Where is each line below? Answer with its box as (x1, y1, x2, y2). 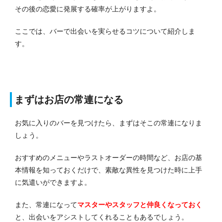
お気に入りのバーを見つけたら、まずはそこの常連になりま (15, 119, 202, 127)
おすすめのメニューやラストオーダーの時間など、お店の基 (15, 154, 202, 162)
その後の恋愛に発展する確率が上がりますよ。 (15, 5, 161, 13)
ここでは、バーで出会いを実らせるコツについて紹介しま (15, 27, 195, 36)
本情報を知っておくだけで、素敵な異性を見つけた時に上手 (15, 166, 202, 174)
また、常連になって (15, 201, 77, 209)
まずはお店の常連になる (14, 94, 123, 106)
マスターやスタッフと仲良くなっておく (77, 201, 202, 209)
